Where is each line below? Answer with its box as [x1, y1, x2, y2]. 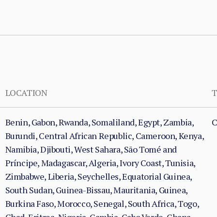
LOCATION [5, 87, 47, 98]
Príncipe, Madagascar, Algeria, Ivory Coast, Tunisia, [5, 157, 195, 169]
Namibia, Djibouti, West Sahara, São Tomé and [5, 143, 177, 155]
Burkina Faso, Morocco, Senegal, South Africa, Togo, [5, 198, 199, 209]
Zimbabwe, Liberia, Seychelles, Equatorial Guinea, [5, 170, 192, 182]
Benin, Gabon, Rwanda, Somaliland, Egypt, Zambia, [5, 116, 194, 128]
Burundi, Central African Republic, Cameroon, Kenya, [5, 130, 204, 141]
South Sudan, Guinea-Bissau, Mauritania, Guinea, [5, 184, 187, 196]
